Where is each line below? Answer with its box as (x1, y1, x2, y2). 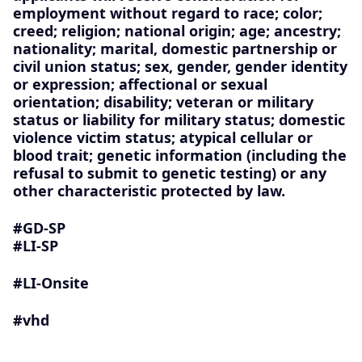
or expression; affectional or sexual (13, 74, 267, 94)
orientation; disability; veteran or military (13, 91, 314, 112)
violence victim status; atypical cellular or (13, 127, 313, 147)
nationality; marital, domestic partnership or (13, 38, 337, 58)
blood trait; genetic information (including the (13, 145, 347, 165)
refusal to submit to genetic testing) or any (13, 162, 326, 183)
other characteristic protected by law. (13, 180, 285, 200)
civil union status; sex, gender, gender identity (13, 56, 347, 76)
